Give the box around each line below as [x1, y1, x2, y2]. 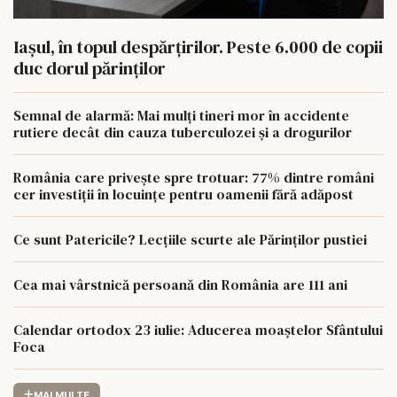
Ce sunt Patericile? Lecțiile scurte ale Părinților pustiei [13, 229, 367, 249]
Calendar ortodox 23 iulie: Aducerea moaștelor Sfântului [13, 319, 383, 339]
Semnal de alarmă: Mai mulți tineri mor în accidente [13, 105, 349, 125]
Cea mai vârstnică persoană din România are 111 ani [13, 274, 347, 294]
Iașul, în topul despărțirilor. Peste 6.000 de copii [13, 34, 383, 59]
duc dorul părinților [13, 55, 166, 81]
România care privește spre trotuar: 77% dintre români [13, 167, 374, 187]
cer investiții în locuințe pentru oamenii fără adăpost [13, 183, 354, 204]
